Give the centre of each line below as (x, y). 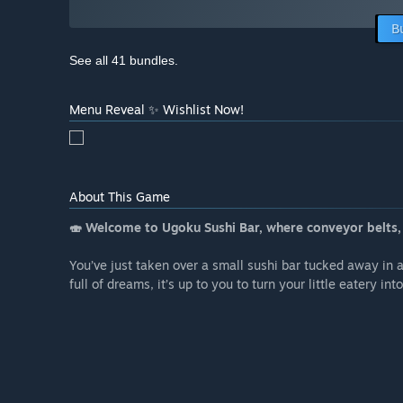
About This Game (120, 197)
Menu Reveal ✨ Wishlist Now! (157, 110)
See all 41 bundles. (124, 61)
